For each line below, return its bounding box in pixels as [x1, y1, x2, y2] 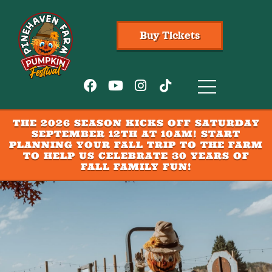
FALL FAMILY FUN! [80, 161, 192, 172]
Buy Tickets [139, 30, 200, 41]
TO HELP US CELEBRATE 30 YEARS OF [22, 150, 250, 161]
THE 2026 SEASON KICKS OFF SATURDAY [12, 117, 260, 129]
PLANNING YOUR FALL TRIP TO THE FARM [9, 139, 263, 151]
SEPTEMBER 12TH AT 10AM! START [32, 128, 240, 140]
